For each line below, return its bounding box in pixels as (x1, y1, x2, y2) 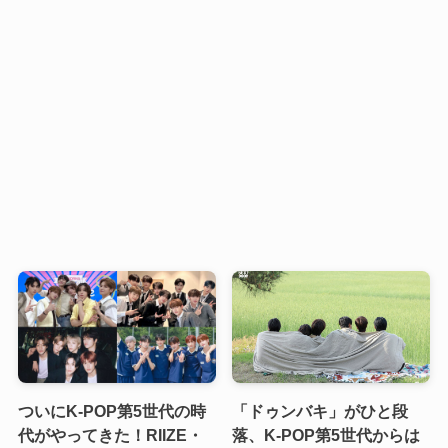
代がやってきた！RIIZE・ (17, 425, 203, 444)
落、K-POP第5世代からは (232, 425, 421, 444)
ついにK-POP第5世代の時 (17, 401, 206, 420)
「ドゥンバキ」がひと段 (232, 401, 409, 420)
